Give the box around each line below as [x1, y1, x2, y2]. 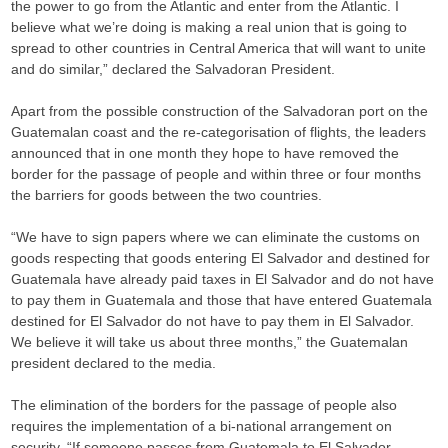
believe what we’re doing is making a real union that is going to [11, 19, 408, 36]
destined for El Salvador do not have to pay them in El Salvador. [11, 313, 415, 330]
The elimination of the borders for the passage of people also [11, 397, 398, 414]
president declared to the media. [11, 355, 217, 372]
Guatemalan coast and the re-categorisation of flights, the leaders [11, 124, 427, 141]
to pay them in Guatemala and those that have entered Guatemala [11, 292, 433, 309]
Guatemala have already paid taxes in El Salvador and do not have [11, 271, 435, 288]
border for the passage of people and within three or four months [11, 166, 422, 183]
